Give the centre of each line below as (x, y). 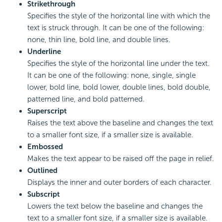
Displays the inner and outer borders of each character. (119, 183)
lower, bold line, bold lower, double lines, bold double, (119, 87)
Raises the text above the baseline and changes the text (120, 123)
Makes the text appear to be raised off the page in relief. (121, 159)
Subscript (44, 194)
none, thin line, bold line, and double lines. (99, 40)
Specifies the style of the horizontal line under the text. (118, 64)
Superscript (47, 111)
